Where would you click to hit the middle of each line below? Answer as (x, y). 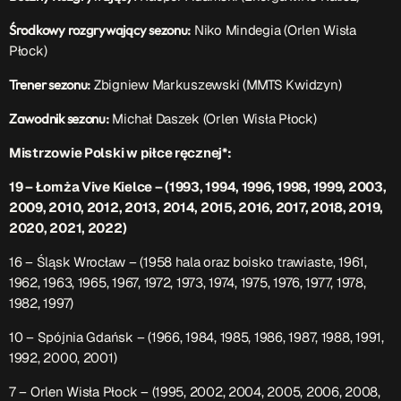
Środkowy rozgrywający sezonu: (100, 30)
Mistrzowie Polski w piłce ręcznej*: (120, 153)
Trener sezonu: (50, 85)
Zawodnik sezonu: (59, 119)
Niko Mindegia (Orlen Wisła (273, 30)
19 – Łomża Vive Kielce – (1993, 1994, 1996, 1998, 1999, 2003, (198, 187)
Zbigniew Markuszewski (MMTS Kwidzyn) (218, 85)
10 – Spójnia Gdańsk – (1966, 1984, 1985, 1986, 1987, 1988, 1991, (196, 337)
